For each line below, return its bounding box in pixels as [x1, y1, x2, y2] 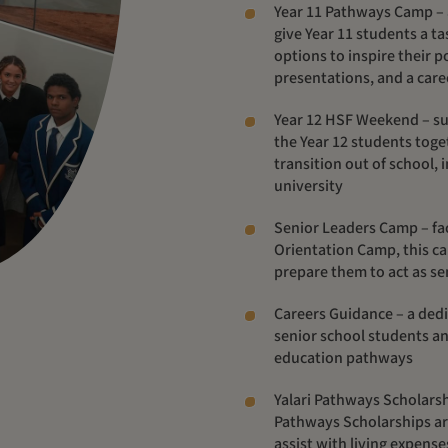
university [274, 175, 343, 197]
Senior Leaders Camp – [274, 217, 432, 239]
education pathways [274, 347, 413, 369]
